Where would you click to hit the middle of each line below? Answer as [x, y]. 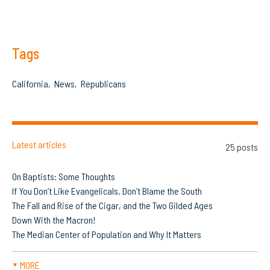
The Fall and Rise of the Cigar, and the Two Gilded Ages [112, 206]
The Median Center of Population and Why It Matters [107, 234]
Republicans [103, 84]
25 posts [242, 147]
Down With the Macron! [54, 220]
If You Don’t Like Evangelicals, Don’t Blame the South [107, 191]
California [30, 84]
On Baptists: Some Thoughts [64, 177]
